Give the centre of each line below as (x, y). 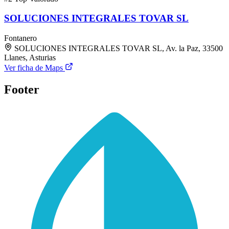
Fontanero (20, 38)
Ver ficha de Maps (35, 68)
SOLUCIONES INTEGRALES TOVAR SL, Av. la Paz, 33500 (119, 49)
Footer (22, 89)
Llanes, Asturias (30, 58)
